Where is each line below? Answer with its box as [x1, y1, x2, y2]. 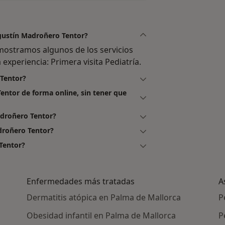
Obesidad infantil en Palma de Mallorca [27, 210, 176, 221]
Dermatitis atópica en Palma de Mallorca [27, 192, 181, 203]
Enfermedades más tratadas [27, 176, 135, 187]
